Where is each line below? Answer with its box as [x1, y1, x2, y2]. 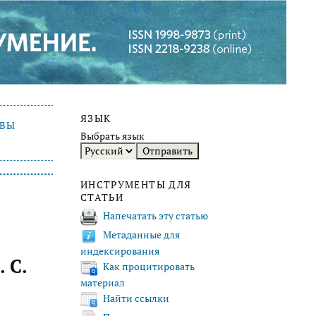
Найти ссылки [103, 292, 169, 305]
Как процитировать [103, 260, 195, 274]
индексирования [80, 244, 159, 257]
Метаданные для [103, 229, 180, 242]
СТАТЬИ [80, 191, 124, 205]
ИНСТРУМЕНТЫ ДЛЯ [80, 178, 192, 192]
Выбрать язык [80, 130, 145, 143]
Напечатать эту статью [103, 209, 208, 223]
